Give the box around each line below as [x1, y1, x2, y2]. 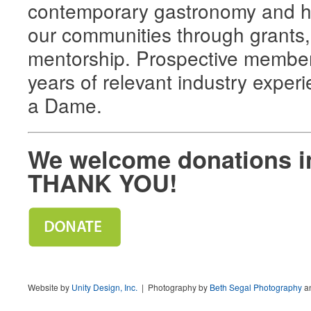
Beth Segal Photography [210, 281, 302, 293]
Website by [28, 281, 72, 293]
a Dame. [28, 91, 102, 119]
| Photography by [137, 281, 210, 293]
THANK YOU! [28, 165, 177, 201]
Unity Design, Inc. [72, 281, 137, 293]
